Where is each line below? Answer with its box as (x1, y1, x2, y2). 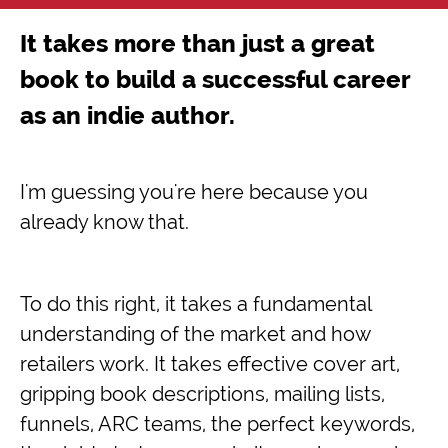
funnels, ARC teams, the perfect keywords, (20, 411, 415, 436)
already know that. (20, 209, 189, 234)
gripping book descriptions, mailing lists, (20, 381, 385, 406)
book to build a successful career (20, 64, 411, 94)
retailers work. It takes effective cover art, (20, 351, 400, 376)
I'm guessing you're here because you (20, 179, 368, 204)
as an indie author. (20, 100, 235, 130)
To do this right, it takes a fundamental (20, 291, 371, 316)
